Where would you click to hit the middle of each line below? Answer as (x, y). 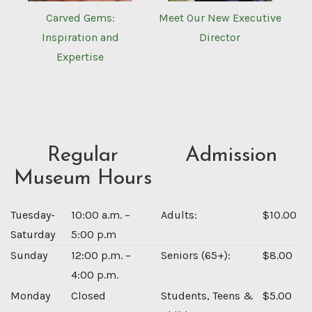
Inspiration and (80, 38)
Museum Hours (83, 179)
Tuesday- (33, 215)
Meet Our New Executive (220, 18)
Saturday (33, 235)
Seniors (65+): (196, 256)
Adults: (179, 215)
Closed (88, 296)
